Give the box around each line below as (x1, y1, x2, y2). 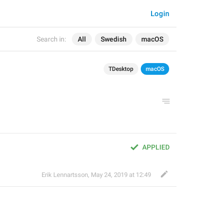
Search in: (37, 35, 66, 43)
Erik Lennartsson (42, 171, 88, 178)
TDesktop (109, 66, 133, 72)
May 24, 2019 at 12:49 (91, 171, 151, 178)
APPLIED (142, 143, 170, 151)
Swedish (101, 35, 127, 43)
